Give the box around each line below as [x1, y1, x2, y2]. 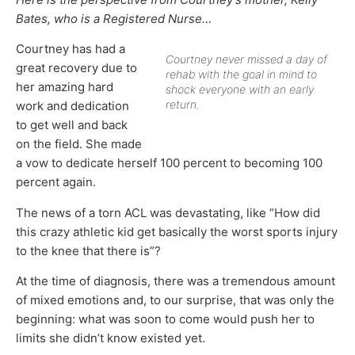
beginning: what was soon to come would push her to [16, 311, 315, 327]
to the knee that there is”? [16, 242, 161, 258]
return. [166, 97, 200, 112]
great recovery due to [16, 60, 137, 76]
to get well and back [16, 117, 128, 133]
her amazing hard [16, 79, 113, 95]
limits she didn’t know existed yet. [16, 330, 205, 346]
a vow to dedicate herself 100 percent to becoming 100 [16, 155, 323, 171]
